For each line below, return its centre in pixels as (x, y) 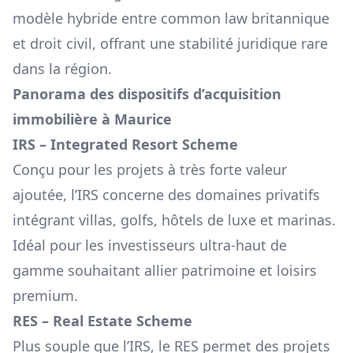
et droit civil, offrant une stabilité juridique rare (170, 44)
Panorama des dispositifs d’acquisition (147, 94)
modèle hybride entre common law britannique (171, 19)
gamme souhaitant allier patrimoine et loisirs (165, 271)
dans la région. (62, 69)
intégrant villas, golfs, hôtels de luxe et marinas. (174, 220)
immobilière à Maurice (92, 119)
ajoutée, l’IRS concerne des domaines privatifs (166, 195)
